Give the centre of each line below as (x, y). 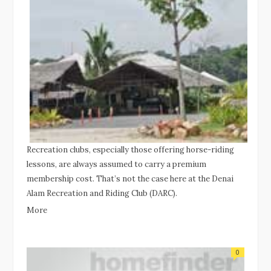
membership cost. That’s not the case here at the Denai (130, 178)
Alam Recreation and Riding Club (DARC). (102, 193)
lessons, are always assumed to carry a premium (116, 164)
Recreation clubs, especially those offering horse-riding (130, 149)
